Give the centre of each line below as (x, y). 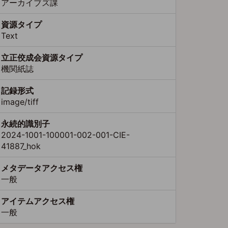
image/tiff (20, 102)
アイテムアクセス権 (38, 201)
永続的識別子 (25, 124)
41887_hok (21, 146)
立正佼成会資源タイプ (42, 58)
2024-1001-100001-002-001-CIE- (65, 135)
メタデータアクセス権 (42, 168)
